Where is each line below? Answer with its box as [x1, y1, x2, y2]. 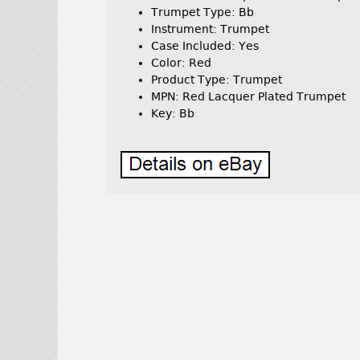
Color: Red [151, 56, 212, 70]
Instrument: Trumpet [151, 22, 270, 36]
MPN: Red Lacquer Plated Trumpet [151, 90, 346, 104]
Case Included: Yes [151, 39, 260, 53]
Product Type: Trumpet [151, 73, 283, 87]
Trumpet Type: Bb [151, 6, 255, 19]
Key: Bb [151, 107, 195, 121]
